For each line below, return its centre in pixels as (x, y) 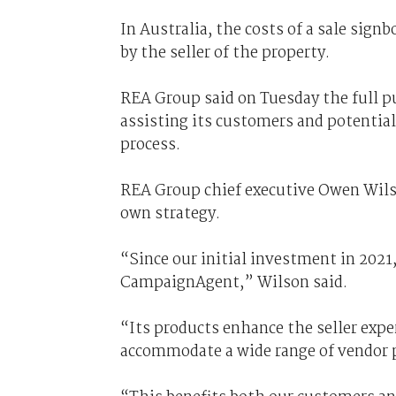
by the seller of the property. (225, 53)
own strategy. (170, 213)
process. (150, 145)
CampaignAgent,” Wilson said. (233, 282)
